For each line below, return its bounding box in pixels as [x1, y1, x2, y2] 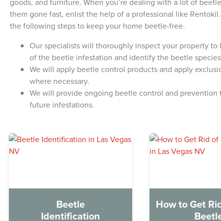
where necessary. [30, 75, 89, 86]
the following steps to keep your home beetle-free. [10, 20, 185, 31]
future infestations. [30, 99, 94, 110]
